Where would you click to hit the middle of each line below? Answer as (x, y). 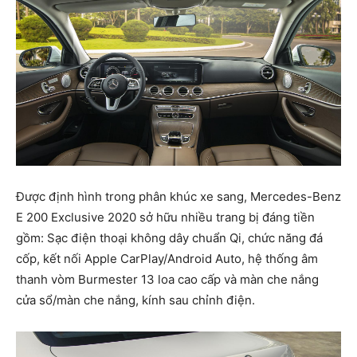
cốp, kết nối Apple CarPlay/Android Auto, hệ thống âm (167, 258)
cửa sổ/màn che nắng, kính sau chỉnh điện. (135, 300)
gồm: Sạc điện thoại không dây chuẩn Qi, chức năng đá (169, 237)
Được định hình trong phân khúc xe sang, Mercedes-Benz (178, 196)
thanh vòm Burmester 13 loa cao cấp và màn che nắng (167, 279)
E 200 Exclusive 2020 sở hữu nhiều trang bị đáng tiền (165, 217)
